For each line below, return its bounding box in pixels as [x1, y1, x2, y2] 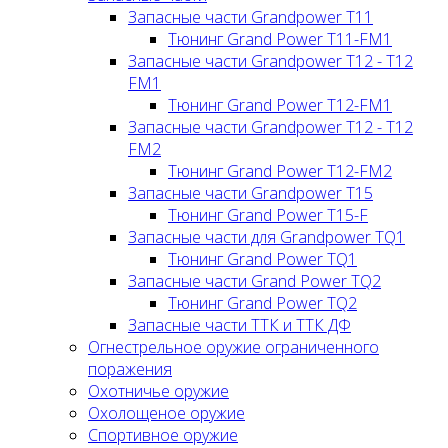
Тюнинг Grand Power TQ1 [168, 248, 357, 271]
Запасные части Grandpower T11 [128, 6, 373, 29]
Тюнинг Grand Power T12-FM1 [168, 94, 392, 117]
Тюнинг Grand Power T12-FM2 [168, 160, 392, 183]
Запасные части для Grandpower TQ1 [128, 226, 405, 249]
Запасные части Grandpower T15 [128, 182, 373, 205]
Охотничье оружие [88, 380, 229, 403]
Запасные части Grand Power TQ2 [128, 270, 381, 293]
